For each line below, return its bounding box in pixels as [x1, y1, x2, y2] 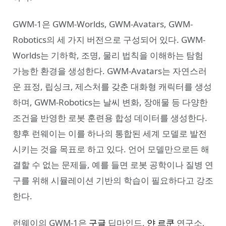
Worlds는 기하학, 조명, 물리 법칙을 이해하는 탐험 [13, 49, 203, 62]
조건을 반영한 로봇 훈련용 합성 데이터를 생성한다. [13, 112, 207, 124]
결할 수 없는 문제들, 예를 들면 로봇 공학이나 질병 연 [13, 159, 213, 171]
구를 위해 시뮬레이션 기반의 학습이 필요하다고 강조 [13, 175, 213, 187]
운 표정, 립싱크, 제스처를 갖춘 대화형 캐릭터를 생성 [13, 81, 212, 93]
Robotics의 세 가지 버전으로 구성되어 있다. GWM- [13, 34, 205, 46]
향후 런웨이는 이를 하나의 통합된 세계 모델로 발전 [13, 128, 207, 140]
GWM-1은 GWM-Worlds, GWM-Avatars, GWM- [13, 18, 193, 30]
